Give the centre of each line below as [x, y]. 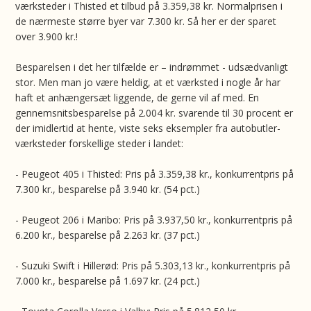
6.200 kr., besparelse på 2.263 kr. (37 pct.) [108, 235]
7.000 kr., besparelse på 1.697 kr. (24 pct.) [108, 281]
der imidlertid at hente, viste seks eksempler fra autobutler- [148, 128]
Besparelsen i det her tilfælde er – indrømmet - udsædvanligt [152, 67]
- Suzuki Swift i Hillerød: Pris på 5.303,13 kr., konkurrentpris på [153, 266]
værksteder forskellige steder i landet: [100, 143]
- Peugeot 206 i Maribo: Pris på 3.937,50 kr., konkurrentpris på [154, 220]
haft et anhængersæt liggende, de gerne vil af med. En [137, 98]
